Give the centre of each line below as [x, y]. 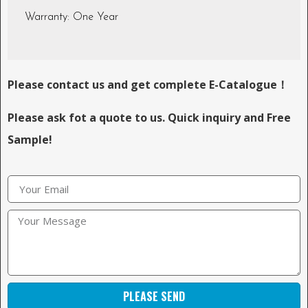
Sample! [30, 140]
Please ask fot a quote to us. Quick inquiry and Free [149, 118]
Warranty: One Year [71, 18]
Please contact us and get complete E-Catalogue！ [148, 85]
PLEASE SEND [154, 297]
